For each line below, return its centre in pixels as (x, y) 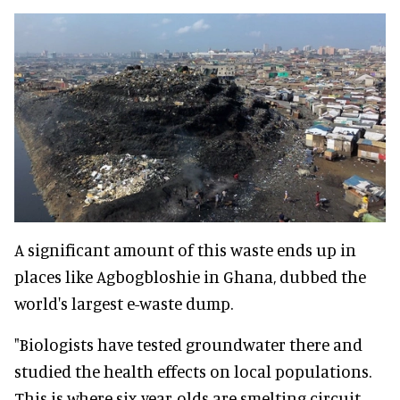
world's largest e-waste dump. (124, 303)
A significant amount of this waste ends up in (185, 249)
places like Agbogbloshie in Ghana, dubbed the (190, 276)
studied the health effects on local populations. (193, 371)
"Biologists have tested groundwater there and (188, 344)
